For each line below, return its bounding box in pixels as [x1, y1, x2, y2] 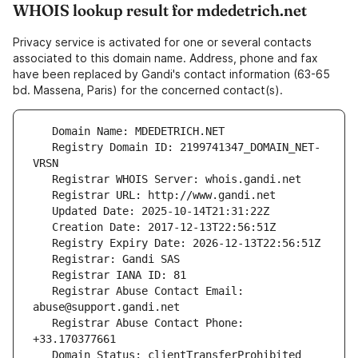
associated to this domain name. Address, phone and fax [13, 51, 318, 66]
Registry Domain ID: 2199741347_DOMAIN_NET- [33, 141, 52, 154]
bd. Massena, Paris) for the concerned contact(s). [13, 83, 283, 97]
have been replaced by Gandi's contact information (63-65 [13, 67, 330, 82]
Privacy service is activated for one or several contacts [13, 35, 312, 50]
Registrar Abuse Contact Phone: [33, 316, 52, 330]
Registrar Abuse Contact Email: [33, 284, 52, 298]
